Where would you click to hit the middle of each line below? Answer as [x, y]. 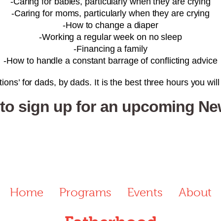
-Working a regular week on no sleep [110, 37]
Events [145, 192]
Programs [85, 192]
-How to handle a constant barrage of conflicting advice [110, 61]
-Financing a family [110, 49]
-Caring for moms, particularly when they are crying [110, 13]
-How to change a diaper [110, 25]
